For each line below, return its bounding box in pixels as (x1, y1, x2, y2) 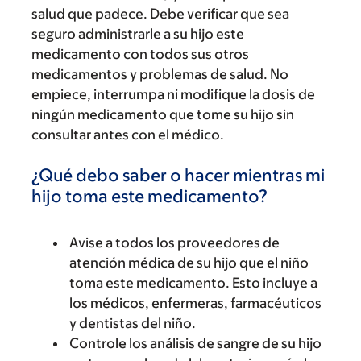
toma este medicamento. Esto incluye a (69, 275, 317, 291)
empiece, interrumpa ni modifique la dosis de (31, 86, 315, 102)
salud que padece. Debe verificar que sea (31, 6, 289, 22)
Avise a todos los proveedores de (69, 234, 280, 251)
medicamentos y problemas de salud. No (31, 66, 288, 82)
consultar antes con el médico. (31, 127, 224, 143)
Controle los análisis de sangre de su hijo (69, 335, 322, 351)
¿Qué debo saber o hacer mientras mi (31, 165, 325, 185)
